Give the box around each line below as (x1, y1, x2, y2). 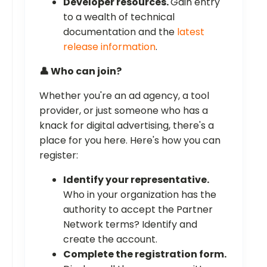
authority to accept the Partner (63, 202, 213, 216)
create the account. (63, 232, 157, 246)
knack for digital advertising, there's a (39, 118, 214, 132)
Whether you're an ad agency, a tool (39, 88, 209, 103)
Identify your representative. (63, 172, 209, 187)
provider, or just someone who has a (39, 103, 208, 117)
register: (39, 148, 78, 162)
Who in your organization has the (63, 187, 216, 201)
